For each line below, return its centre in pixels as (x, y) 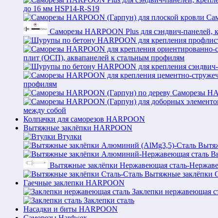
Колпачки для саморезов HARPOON (84, 119)
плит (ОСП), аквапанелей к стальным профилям (104, 58)
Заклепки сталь (109, 200)
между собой (45, 110)
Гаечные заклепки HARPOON (74, 183)
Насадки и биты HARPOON (71, 209)
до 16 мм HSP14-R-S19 (61, 9)
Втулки (70, 136)
